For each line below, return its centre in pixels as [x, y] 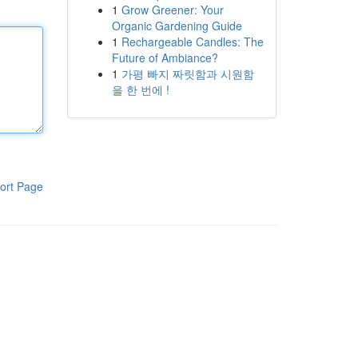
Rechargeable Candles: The [192, 42]
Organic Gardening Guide [177, 26]
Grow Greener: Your [172, 10]
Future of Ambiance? [165, 58]
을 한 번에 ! [140, 89]
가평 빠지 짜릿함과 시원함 [187, 74]
